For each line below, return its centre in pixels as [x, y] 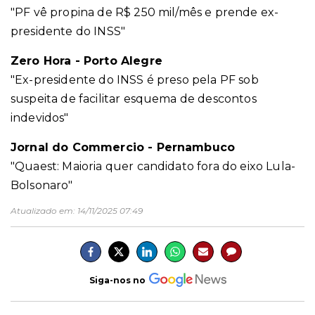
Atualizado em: [44, 211]
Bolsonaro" [42, 186]
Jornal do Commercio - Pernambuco [123, 148]
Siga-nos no [117, 280]
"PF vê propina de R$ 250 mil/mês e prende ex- [145, 13]
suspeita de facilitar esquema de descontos [134, 99]
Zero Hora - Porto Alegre [86, 61]
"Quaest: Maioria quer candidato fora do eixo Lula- [153, 167]
